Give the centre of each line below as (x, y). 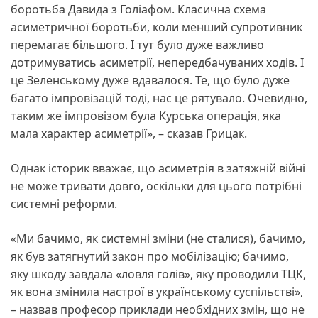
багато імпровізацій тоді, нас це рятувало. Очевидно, (159, 98)
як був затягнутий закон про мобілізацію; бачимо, (150, 256)
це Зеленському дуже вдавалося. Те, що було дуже (150, 80)
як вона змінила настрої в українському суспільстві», (157, 291)
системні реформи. (64, 203)
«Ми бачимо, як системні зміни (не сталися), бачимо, (158, 238)
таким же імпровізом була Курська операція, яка (146, 115)
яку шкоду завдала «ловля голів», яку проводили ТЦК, (158, 274)
